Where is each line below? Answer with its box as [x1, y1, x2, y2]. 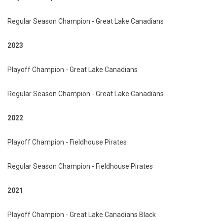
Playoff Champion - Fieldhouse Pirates [7, 138, 127, 146]
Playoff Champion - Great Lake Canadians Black [7, 210, 156, 219]
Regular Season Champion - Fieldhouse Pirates [7, 162, 153, 170]
